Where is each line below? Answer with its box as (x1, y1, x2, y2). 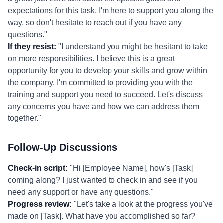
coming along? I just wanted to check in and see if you (8, 176, 198, 184)
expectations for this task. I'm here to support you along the (8, 6, 213, 15)
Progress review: (8, 200, 72, 208)
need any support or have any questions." (8, 188, 154, 196)
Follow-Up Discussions (8, 142, 117, 153)
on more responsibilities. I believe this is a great (8, 54, 175, 63)
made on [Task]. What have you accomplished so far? (8, 212, 195, 220)
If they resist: (8, 42, 56, 51)
